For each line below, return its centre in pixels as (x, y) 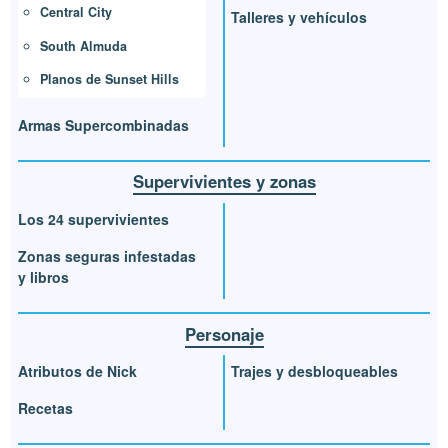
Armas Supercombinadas (104, 125)
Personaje (224, 333)
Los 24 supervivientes (94, 218)
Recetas (46, 408)
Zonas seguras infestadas (107, 256)
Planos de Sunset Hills (110, 79)
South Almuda (84, 45)
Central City (76, 12)
